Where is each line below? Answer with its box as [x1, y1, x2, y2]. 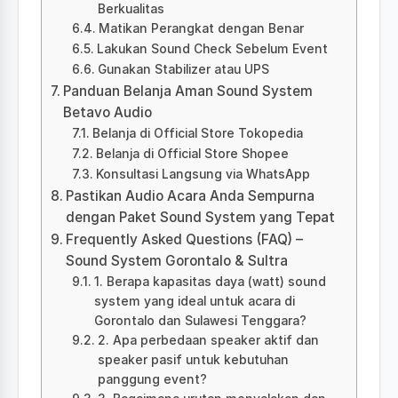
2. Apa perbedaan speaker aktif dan [97, 332, 319, 347]
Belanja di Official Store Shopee [95, 146, 289, 161]
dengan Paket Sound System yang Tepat [66, 208, 336, 226]
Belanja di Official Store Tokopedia [92, 125, 303, 140]
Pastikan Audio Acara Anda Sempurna [66, 187, 315, 204]
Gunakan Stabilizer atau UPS [97, 61, 269, 76]
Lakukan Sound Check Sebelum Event [96, 41, 328, 56]
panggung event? [97, 371, 207, 386]
